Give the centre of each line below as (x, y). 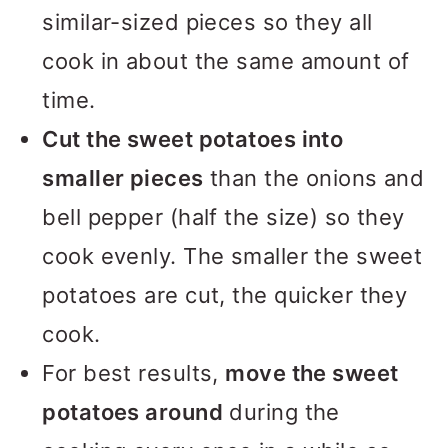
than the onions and (314, 178)
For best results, (134, 373)
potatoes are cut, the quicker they (225, 295)
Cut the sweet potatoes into (193, 139)
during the (281, 412)
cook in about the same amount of (226, 61)
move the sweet (312, 373)
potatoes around (132, 412)
